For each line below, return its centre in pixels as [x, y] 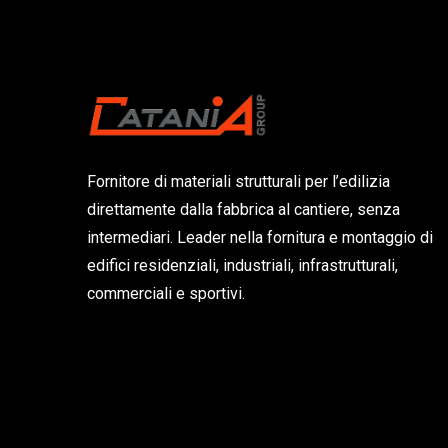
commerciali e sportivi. [166, 294]
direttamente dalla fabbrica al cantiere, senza [243, 210]
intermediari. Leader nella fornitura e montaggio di [260, 238]
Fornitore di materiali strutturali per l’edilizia [238, 182]
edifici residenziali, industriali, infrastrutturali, [242, 266]
